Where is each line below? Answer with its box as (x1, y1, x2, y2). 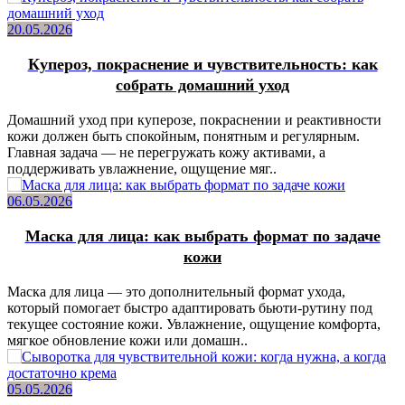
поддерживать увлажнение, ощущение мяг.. (7, 160, 277, 176)
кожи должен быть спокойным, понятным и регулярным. (7, 127, 360, 144)
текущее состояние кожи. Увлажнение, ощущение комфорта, (7, 316, 381, 332)
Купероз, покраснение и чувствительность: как (27, 54, 378, 73)
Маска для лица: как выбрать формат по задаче (24, 226, 381, 245)
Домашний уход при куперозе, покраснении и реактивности (7, 111, 381, 127)
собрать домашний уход (116, 75, 289, 94)
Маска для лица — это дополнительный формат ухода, (7, 283, 345, 299)
